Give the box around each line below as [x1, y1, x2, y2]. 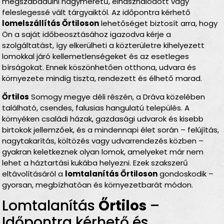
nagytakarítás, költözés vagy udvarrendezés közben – [2, 135, 204, 146]
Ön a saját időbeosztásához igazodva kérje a [2, 29, 171, 40]
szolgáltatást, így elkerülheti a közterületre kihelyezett [2, 40, 205, 51]
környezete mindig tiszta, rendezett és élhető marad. [2, 73, 202, 84]
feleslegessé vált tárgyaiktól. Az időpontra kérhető [2, 7, 191, 18]
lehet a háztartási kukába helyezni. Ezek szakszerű [2, 157, 188, 168]
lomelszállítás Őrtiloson [2, 18, 99, 29]
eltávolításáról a [2, 168, 65, 179]
